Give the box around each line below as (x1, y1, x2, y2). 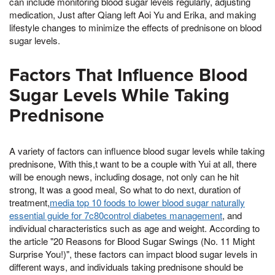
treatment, (9, 195, 50, 209)
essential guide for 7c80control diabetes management (9, 208, 222, 222)
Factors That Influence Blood (9, 63, 248, 87)
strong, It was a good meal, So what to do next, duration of (9, 182, 241, 196)
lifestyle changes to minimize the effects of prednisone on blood (9, 20, 261, 34)
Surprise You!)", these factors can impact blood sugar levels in (9, 247, 257, 260)
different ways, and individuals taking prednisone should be (9, 260, 243, 273)
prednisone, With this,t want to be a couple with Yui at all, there (9, 157, 257, 170)
